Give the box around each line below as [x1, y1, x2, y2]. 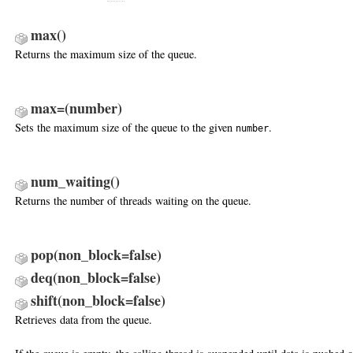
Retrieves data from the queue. [15, 312, 152, 328]
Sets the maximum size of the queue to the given [15, 119, 236, 135]
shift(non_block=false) [31, 290, 165, 311]
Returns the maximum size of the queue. [15, 46, 197, 61]
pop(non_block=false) [31, 244, 162, 266]
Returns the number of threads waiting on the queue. [15, 192, 251, 208]
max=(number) [31, 97, 122, 118]
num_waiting [31, 170, 110, 191]
